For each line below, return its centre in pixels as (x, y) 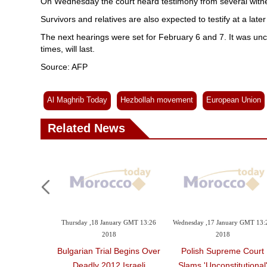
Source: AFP (64, 67)
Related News (86, 128)
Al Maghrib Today (77, 100)
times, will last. (68, 49)
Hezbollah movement (157, 100)
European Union (234, 100)
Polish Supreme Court (223, 251)
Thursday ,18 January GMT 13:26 (109, 223)
